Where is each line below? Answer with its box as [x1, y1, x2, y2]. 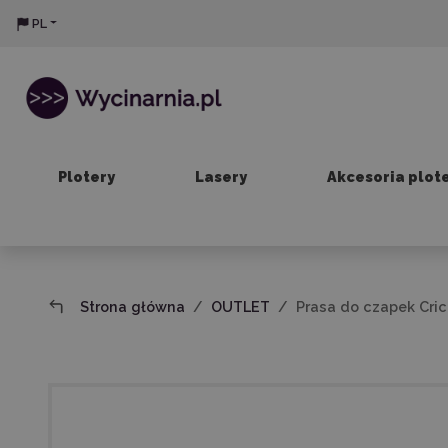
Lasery [194, 168, 247, 185]
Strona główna [80, 298, 186, 315]
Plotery [57, 168, 115, 185]
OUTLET [211, 298, 271, 315]
